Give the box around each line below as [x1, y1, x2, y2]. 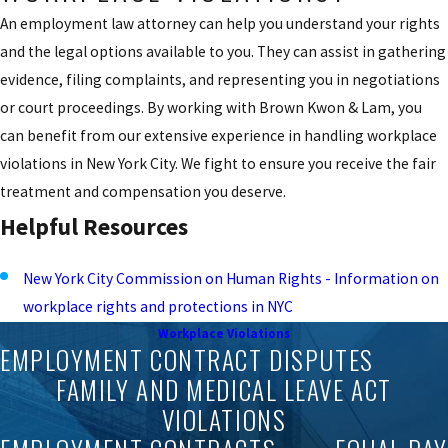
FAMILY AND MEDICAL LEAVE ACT [56, 371, 392, 409]
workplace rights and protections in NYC [23, 296, 294, 316]
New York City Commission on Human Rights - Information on [23, 268, 440, 288]
